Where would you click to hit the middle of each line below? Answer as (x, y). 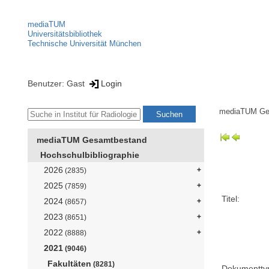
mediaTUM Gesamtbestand (92, 140)
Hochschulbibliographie (90, 155)
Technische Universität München (84, 44)
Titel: (231, 198)
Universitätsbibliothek (65, 34)
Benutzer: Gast (57, 83)
